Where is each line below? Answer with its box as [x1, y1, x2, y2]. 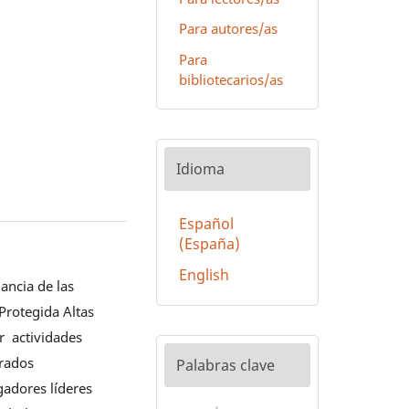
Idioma [175, 159, 225, 180]
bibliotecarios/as [178, 69, 283, 89]
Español [178, 214, 234, 235]
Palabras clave [175, 354, 275, 375]
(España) [178, 234, 240, 255]
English [178, 264, 229, 285]
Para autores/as [178, 19, 278, 38]
